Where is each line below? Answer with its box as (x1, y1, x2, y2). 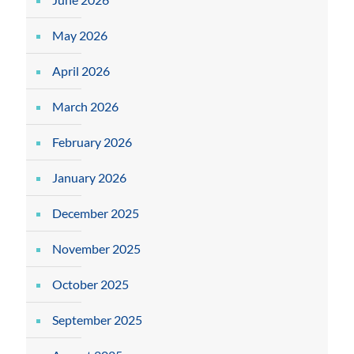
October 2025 (52, 277, 129, 292)
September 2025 (52, 312, 142, 327)
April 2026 (52, 63, 110, 78)
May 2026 (52, 28, 107, 43)
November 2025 (52, 241, 141, 256)
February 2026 (52, 134, 132, 149)
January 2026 (52, 170, 126, 185)
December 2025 (52, 205, 139, 220)
